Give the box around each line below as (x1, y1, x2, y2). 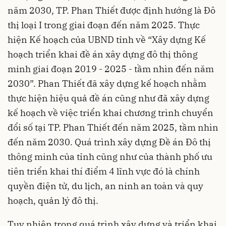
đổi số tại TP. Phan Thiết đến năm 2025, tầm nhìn (8, 122, 218, 134)
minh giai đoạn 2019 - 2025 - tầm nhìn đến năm (8, 63, 214, 75)
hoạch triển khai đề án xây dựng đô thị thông (8, 48, 198, 61)
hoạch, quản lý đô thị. (8, 195, 98, 207)
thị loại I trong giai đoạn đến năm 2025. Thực (8, 19, 200, 31)
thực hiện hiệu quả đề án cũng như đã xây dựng (8, 92, 209, 104)
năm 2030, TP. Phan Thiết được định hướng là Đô (8, 5, 215, 17)
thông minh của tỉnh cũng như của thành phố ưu (8, 151, 212, 163)
